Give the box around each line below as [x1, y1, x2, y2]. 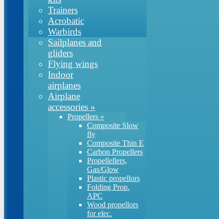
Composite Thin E [87, 139, 144, 147]
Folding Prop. [87, 183, 130, 191]
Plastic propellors [87, 174, 140, 182]
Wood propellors [87, 200, 138, 209]
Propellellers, [87, 156, 127, 165]
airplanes [48, 80, 81, 90]
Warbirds [48, 26, 81, 37]
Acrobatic [48, 16, 84, 26]
